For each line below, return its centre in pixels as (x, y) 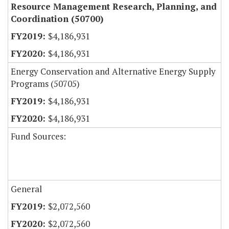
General (26, 189)
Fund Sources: (38, 136)
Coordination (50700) (57, 19)
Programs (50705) (45, 84)
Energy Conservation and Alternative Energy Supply (113, 72)
